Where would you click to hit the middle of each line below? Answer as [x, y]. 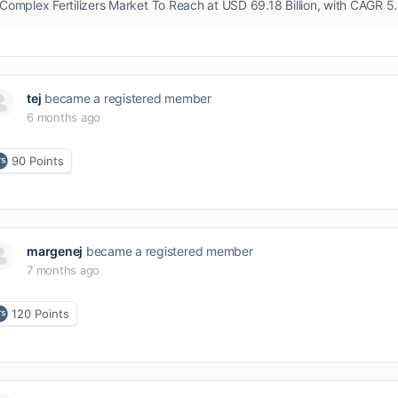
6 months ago [64, 117]
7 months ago [64, 270]
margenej [55, 251]
